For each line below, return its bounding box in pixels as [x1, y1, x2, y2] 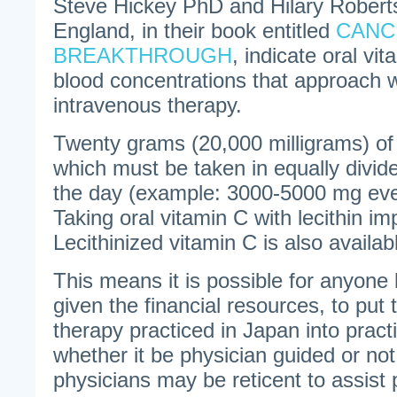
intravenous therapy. [53, 93, 242, 117]
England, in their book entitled [53, 19, 336, 43]
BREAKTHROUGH [53, 43, 232, 67]
